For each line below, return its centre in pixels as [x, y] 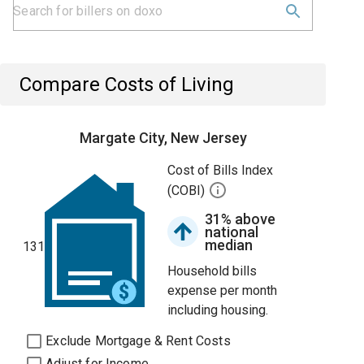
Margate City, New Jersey [163, 138]
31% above [240, 219]
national [232, 232]
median [229, 245]
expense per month [223, 290]
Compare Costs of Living [127, 84]
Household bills [212, 271]
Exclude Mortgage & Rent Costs [138, 341]
